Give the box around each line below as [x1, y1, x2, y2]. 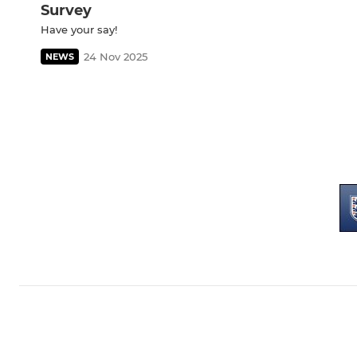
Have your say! [41, 23, 117, 37]
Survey [41, 2, 92, 20]
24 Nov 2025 [84, 50, 147, 64]
